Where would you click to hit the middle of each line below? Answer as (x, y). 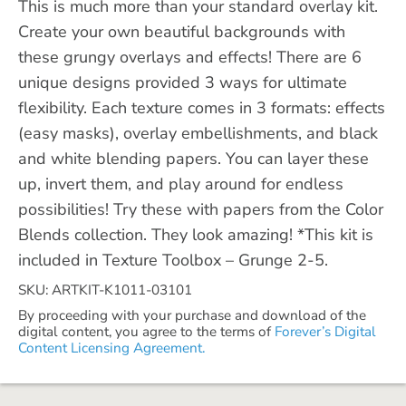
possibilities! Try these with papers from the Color (201, 209)
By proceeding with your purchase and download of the (192, 315)
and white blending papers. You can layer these (193, 158)
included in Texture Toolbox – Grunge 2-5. (173, 260)
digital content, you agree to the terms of (146, 331)
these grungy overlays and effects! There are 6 (190, 57)
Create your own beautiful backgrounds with (182, 31)
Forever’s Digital (325, 331)
